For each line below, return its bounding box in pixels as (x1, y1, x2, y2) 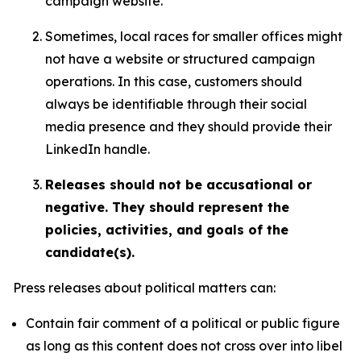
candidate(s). (45, 244, 135, 260)
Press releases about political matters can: (13, 280, 276, 296)
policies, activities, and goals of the (45, 222, 288, 238)
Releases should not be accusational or (45, 176, 312, 193)
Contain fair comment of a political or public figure (26, 315, 340, 331)
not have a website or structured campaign (45, 51, 315, 67)
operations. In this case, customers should (45, 73, 302, 89)
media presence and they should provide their (45, 118, 332, 135)
